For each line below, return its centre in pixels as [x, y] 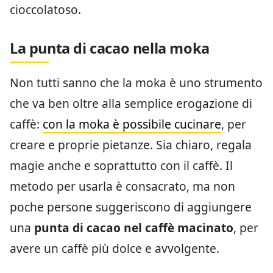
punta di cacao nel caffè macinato [134, 228]
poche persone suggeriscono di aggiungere [131, 207]
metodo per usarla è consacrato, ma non [122, 186]
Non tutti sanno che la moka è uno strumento [136, 83]
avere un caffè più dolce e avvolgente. [115, 249]
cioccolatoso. [45, 10]
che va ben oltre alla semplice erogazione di [131, 104]
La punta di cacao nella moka [110, 48]
